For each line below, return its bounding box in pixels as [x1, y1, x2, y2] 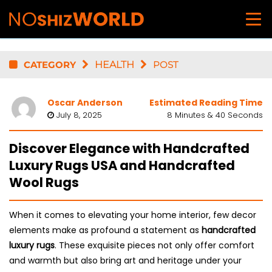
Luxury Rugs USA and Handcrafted [9, 156, 235, 174]
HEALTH [95, 59, 134, 70]
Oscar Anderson [47, 97, 123, 109]
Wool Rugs [9, 173, 79, 191]
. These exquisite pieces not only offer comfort [55, 239, 254, 251]
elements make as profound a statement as [9, 224, 202, 236]
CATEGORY [24, 59, 76, 70]
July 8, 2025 [53, 109, 102, 121]
